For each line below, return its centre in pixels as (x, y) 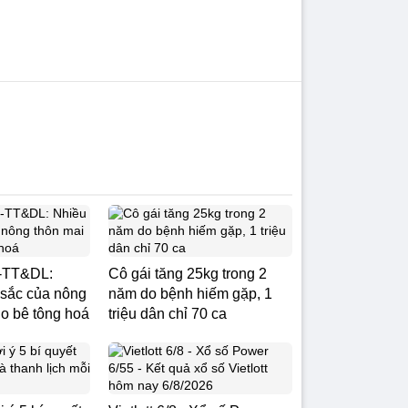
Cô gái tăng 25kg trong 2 (188, 274)
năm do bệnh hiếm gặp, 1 (190, 294)
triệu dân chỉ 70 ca (168, 314)
